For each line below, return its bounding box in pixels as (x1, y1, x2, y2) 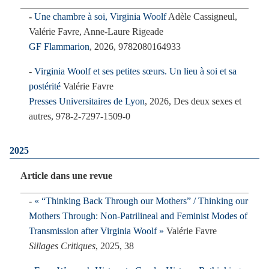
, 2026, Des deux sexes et (145, 96, 241, 106)
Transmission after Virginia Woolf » (29, 226, 164, 236)
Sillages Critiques (29, 241, 95, 251)
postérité (29, 81, 61, 91)
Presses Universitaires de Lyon (29, 96, 145, 106)
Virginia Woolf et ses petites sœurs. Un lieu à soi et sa (34, 66, 237, 76)
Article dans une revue (20, 171, 112, 181)
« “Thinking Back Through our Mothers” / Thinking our (34, 196, 248, 206)
